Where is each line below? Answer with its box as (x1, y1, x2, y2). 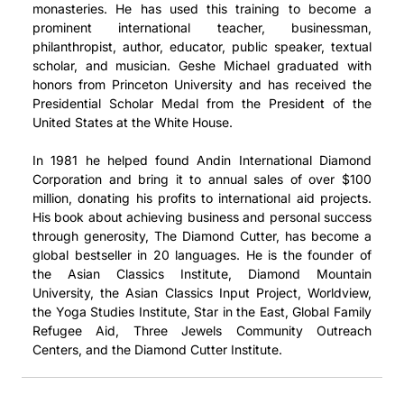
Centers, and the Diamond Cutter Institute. (32, 341, 282, 357)
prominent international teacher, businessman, (32, 19, 372, 35)
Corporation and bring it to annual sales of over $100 (32, 170, 372, 187)
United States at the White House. (32, 114, 233, 130)
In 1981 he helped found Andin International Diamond (32, 151, 372, 168)
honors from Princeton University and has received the (32, 76, 372, 92)
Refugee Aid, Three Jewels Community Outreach (32, 322, 372, 338)
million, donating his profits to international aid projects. (32, 189, 372, 206)
